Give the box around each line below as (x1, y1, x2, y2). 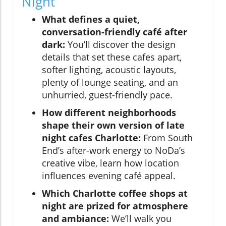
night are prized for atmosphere (42, 199, 188, 212)
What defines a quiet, (42, 13, 140, 25)
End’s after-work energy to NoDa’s (42, 144, 185, 156)
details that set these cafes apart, (42, 50, 182, 63)
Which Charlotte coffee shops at (42, 187, 188, 199)
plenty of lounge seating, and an (42, 76, 178, 88)
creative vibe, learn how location (42, 156, 179, 169)
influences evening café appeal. (42, 169, 176, 182)
